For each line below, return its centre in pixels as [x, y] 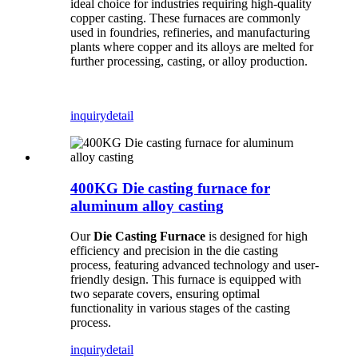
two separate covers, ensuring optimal [165, 294]
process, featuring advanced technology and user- [195, 265]
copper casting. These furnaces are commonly [185, 18]
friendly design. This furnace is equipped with [186, 280]
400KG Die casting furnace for [170, 188]
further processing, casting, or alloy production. [189, 61]
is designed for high [257, 237]
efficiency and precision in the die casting [174, 251]
